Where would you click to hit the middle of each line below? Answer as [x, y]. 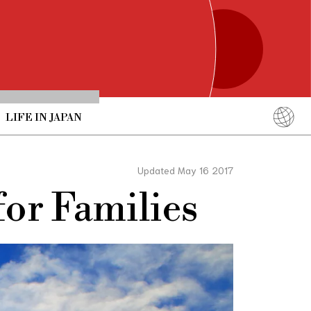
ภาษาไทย [249, 205]
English [249, 147]
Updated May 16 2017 [185, 170]
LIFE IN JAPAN [43, 117]
